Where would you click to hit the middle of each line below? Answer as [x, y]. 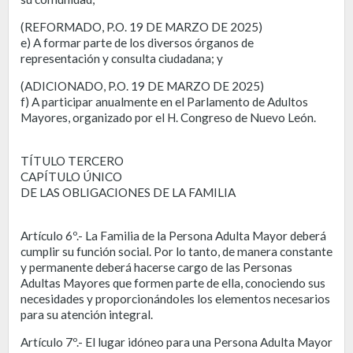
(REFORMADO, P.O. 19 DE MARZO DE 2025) [141, 26]
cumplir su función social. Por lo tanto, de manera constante [176, 251]
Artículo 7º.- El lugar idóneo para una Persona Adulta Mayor [176, 342]
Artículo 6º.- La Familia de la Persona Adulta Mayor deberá [173, 235]
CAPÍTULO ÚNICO [71, 176]
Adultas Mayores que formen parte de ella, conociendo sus [173, 282]
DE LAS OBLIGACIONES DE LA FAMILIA [128, 192]
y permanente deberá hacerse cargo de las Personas [156, 267]
